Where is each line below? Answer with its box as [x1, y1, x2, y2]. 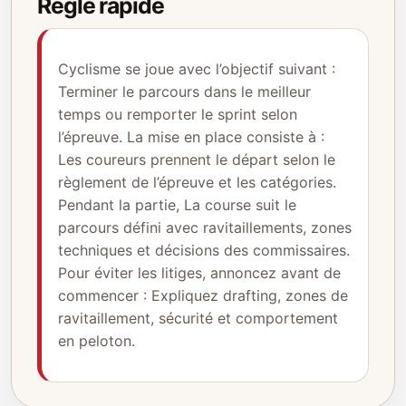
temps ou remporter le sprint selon [58, 105, 297, 123]
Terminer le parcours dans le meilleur [58, 82, 311, 101]
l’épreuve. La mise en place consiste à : [58, 128, 324, 146]
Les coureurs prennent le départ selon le [58, 150, 335, 169]
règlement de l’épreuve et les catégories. [58, 173, 336, 191]
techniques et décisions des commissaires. [58, 241, 350, 259]
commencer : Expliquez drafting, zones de [58, 286, 348, 304]
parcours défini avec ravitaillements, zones [58, 218, 352, 237]
